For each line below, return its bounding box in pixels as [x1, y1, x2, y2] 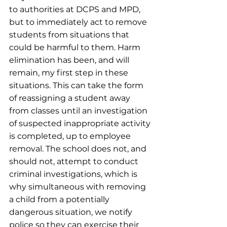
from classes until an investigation [9, 106, 149, 116]
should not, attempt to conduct [9, 157, 140, 166]
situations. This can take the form [9, 81, 145, 90]
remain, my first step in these [9, 68, 130, 78]
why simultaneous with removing [9, 182, 148, 192]
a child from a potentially [9, 195, 111, 204]
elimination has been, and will [9, 55, 131, 65]
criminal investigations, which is [9, 169, 139, 179]
